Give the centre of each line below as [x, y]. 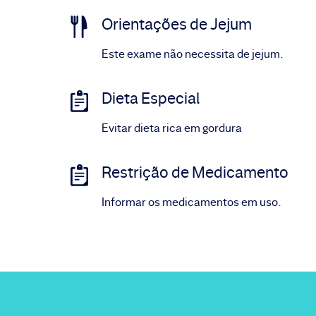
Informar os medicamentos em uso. [192, 202]
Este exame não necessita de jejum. [193, 54]
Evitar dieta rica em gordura [172, 128]
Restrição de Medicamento [195, 172]
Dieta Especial [151, 98]
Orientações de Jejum [177, 24]
